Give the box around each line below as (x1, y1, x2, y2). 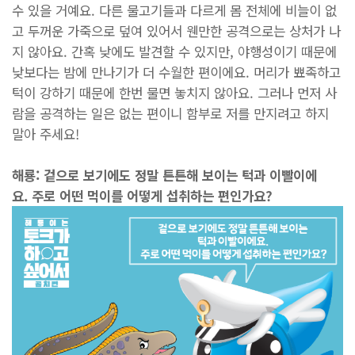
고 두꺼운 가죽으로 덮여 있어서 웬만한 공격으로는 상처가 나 (12, 21, 341, 40)
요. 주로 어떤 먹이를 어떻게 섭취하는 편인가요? (12, 185, 273, 205)
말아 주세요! (12, 124, 83, 143)
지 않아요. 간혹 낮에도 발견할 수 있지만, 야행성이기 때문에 (12, 41, 337, 61)
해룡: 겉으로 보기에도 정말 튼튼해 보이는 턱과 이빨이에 (12, 165, 317, 185)
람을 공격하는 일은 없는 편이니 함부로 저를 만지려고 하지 (12, 103, 329, 123)
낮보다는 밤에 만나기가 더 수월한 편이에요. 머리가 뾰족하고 (12, 62, 341, 82)
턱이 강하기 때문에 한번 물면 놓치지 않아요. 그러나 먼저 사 (12, 82, 337, 102)
